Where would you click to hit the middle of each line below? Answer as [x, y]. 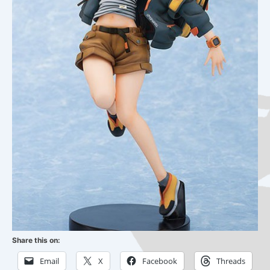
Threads [231, 261]
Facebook [160, 261]
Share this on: [36, 240]
